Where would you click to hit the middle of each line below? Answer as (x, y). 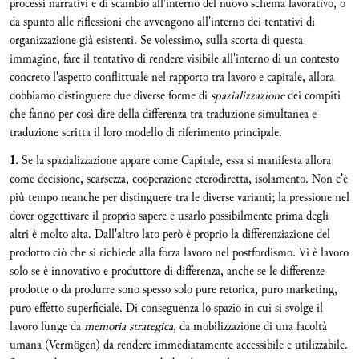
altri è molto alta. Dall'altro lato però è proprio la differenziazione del (170, 234)
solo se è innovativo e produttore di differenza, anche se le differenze (167, 271)
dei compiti (313, 96)
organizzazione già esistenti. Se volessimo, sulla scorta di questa (156, 40)
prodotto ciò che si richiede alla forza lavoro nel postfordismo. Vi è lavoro (179, 253)
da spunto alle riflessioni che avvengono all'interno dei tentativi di (162, 22)
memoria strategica (129, 327)
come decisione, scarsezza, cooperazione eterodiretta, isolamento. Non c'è (179, 179)
